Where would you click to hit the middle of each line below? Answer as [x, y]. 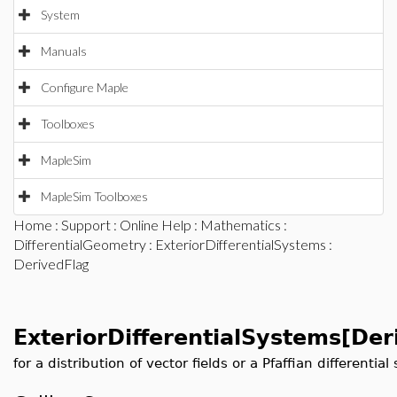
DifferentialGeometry [80, 244]
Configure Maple [85, 87]
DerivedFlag [51, 264]
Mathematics [241, 225]
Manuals [64, 51]
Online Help [156, 225]
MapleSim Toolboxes [94, 196]
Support [86, 225]
